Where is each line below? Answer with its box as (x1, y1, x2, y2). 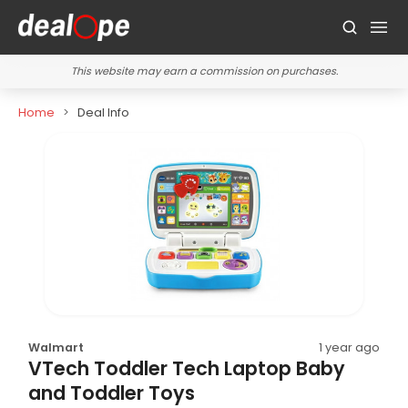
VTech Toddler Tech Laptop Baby (28, 354, 346, 382)
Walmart (28, 339, 85, 355)
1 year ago (318, 339, 380, 355)
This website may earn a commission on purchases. (70, 64, 338, 78)
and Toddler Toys (28, 379, 196, 406)
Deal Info (76, 105, 129, 120)
